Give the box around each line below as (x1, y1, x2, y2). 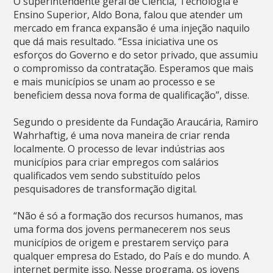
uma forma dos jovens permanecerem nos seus (13, 222, 231, 236)
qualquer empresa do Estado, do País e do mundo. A (13, 249, 250, 263)
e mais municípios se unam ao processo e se (13, 74, 216, 88)
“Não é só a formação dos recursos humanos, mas (13, 208, 244, 222)
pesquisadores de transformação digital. (13, 182, 197, 196)
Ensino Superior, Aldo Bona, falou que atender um (13, 7, 243, 21)
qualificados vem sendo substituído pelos (13, 168, 201, 182)
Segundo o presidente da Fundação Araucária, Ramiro (13, 115, 259, 129)
